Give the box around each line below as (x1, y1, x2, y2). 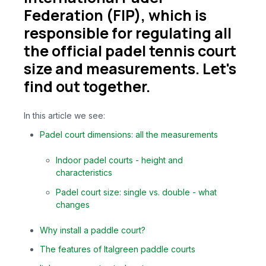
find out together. (24, 76, 150, 97)
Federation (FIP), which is (24, 5, 207, 26)
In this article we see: (24, 110, 105, 121)
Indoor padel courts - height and (56, 155, 183, 166)
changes (56, 199, 90, 210)
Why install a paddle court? (40, 224, 146, 235)
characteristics (56, 167, 113, 178)
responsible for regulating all (24, 23, 232, 44)
